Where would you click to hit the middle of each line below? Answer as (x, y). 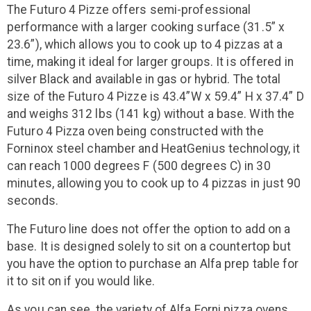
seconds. (33, 201)
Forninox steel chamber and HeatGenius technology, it (154, 149)
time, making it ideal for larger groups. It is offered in (150, 62)
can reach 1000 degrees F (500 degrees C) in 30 (139, 166)
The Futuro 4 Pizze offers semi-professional (129, 10)
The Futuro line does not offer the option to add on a (149, 229)
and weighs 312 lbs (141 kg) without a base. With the (151, 114)
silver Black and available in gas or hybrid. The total (144, 79)
